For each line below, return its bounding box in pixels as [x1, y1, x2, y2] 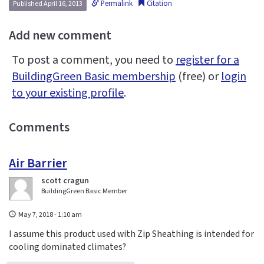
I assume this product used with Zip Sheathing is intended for [9, 227, 254, 240]
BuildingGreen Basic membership [12, 68, 176, 85]
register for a [176, 52, 239, 69]
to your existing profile [12, 85, 124, 102]
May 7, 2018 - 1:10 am [18, 210, 82, 220]
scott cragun [41, 175, 89, 187]
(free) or [176, 68, 221, 85]
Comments [9, 118, 70, 137]
